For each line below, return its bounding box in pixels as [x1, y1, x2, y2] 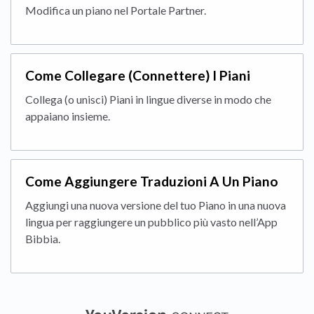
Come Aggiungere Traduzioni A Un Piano [25, 173, 278, 190]
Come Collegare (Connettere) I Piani [25, 67, 250, 84]
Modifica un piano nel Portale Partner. [25, 4, 206, 18]
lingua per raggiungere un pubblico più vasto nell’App [25, 215, 278, 229]
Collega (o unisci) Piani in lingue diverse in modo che [25, 93, 271, 107]
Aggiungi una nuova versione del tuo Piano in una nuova [25, 198, 286, 212]
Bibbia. [25, 232, 60, 246]
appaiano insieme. [25, 109, 110, 123]
